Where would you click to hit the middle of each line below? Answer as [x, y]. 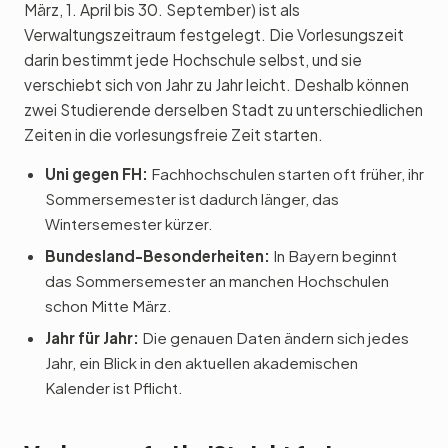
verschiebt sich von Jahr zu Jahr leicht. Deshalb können [216, 84]
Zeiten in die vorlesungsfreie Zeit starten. [173, 134]
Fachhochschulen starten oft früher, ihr [285, 173]
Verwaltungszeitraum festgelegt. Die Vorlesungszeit [214, 34]
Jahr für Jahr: [91, 337]
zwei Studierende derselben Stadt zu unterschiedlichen [223, 109]
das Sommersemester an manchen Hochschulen [216, 280]
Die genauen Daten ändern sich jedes [273, 337]
